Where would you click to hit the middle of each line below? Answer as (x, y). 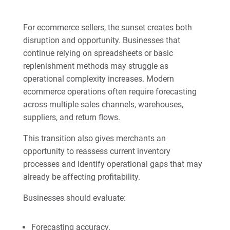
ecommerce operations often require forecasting (110, 92)
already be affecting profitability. (81, 177)
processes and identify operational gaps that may (112, 164)
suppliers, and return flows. (71, 117)
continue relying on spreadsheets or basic (98, 53)
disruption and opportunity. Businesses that (101, 40)
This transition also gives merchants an (94, 138)
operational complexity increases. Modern (98, 79)
